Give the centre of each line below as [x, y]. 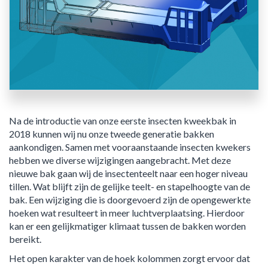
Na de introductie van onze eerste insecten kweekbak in [123, 120]
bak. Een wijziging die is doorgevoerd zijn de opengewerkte [130, 199]
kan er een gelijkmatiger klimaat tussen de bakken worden [127, 226]
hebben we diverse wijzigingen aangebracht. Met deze [120, 160]
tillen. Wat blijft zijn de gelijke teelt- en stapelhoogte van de [130, 186]
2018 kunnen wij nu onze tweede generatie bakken [112, 133]
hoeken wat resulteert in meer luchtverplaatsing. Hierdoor [127, 212]
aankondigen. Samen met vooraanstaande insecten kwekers [130, 147]
